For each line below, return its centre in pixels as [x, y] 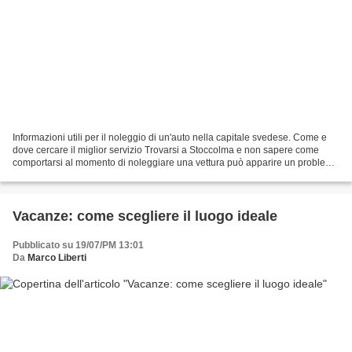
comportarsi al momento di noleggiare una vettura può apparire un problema [176, 162]
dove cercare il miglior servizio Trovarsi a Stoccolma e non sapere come [166, 150]
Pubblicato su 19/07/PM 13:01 [78, 245]
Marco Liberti [57, 257]
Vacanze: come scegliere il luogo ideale [145, 216]
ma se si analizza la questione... [81, 175]
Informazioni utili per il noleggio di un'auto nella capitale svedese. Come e [170, 137]
